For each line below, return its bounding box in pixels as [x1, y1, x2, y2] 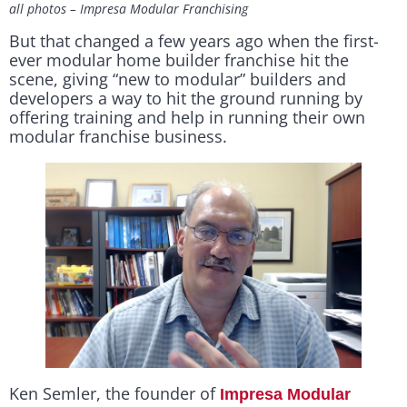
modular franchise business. [9, 124, 232, 147]
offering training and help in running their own [9, 105, 365, 128]
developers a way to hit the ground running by [9, 86, 362, 109]
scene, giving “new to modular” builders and [9, 67, 346, 90]
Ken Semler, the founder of [9, 382, 220, 404]
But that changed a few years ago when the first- [9, 29, 379, 52]
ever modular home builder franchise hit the [9, 48, 349, 71]
